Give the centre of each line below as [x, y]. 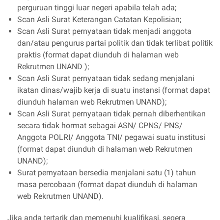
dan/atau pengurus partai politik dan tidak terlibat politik [115, 43]
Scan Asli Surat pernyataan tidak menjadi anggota [104, 31]
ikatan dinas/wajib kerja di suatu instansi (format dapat [114, 90]
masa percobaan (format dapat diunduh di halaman [107, 184]
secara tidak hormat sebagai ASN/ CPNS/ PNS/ [100, 125]
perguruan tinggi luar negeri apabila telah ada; [98, 7]
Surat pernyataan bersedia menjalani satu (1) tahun [107, 172]
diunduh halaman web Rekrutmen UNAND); [93, 102]
